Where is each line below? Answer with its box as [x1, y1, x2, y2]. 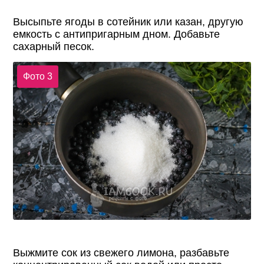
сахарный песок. [13, 40, 95, 52]
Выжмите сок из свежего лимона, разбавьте [13, 247, 230, 259]
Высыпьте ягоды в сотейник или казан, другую [13, 15, 244, 28]
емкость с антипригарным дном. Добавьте [13, 28, 220, 40]
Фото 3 [22, 71, 52, 82]
